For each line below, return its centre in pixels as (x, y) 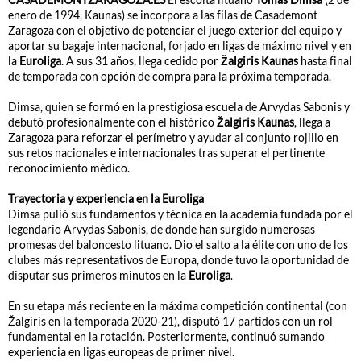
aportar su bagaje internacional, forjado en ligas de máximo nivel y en (180, 46)
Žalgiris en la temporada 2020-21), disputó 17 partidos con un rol (170, 322)
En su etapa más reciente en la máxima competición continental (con (178, 306)
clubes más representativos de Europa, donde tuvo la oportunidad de (178, 260)
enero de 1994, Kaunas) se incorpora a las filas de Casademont (163, 15)
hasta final (325, 61)
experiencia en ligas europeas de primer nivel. (121, 352)
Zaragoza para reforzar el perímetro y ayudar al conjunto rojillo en (173, 138)
